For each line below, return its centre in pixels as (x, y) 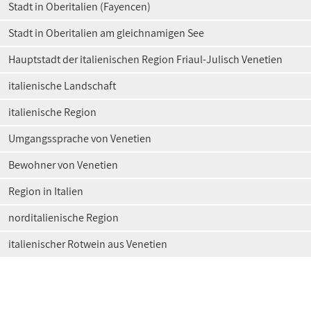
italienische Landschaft (62, 86)
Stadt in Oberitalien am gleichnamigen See (106, 33)
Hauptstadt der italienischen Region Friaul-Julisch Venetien (145, 59)
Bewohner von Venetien (63, 165)
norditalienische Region (64, 218)
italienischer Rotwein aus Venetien (88, 244)
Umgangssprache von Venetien (80, 138)
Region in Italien (46, 191)
